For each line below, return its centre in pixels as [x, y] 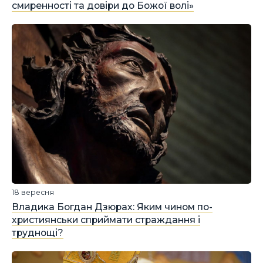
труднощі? [38, 233]
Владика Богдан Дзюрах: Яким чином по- [112, 207]
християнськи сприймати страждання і [106, 220]
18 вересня [33, 193]
